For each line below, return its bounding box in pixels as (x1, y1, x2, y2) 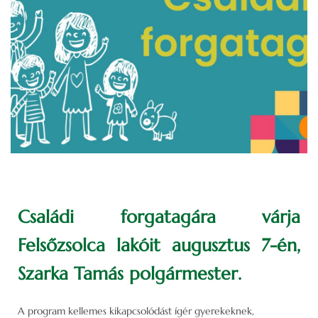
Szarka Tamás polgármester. (18, 262, 241, 285)
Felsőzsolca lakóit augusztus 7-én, (18, 234, 300, 256)
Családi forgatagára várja (18, 205, 300, 228)
